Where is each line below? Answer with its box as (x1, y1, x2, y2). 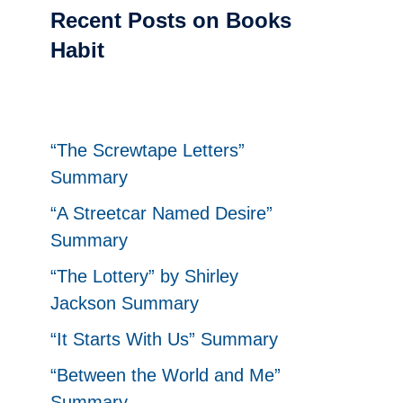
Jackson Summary (50, 293, 199, 313)
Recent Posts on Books (50, 8, 291, 32)
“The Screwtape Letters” (50, 140, 245, 160)
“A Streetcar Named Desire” (50, 203, 273, 223)
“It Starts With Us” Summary (50, 329, 278, 349)
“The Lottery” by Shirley (50, 266, 238, 286)
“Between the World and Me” (50, 365, 281, 385)
